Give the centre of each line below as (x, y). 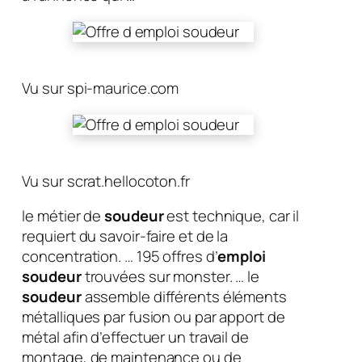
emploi (242, 257)
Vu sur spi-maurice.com (101, 88)
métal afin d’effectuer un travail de (135, 337)
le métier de (63, 216)
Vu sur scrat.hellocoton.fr (106, 181)
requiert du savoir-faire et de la (125, 236)
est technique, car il (232, 216)
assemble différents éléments (184, 297)
